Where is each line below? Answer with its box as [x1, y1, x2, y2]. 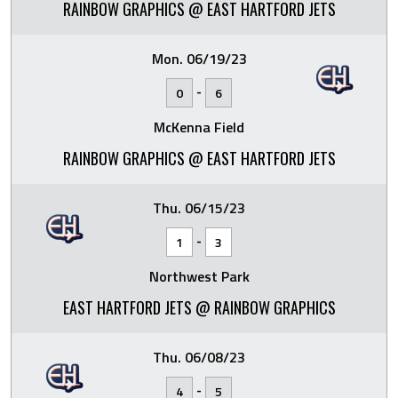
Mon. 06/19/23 [151, 47, 247, 69]
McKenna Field [154, 115, 244, 138]
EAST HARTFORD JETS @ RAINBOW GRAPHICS [62, 295, 336, 319]
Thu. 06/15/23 [153, 196, 245, 219]
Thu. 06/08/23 [153, 346, 245, 368]
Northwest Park [148, 265, 250, 287]
